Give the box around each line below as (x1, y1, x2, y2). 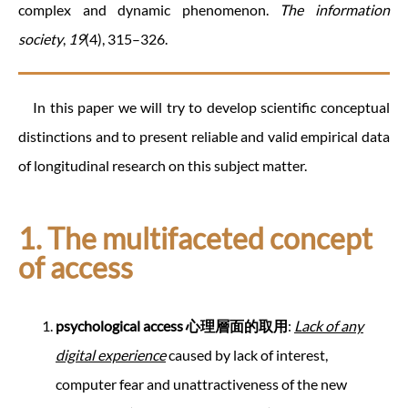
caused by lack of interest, (166, 346, 328, 364)
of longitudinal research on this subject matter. (18, 157, 307, 175)
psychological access (56, 317, 186, 335)
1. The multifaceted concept (18, 220, 372, 257)
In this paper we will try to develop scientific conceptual (33, 98, 390, 117)
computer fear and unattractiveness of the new (56, 375, 347, 393)
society (18, 30, 63, 48)
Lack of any (294, 317, 363, 335)
